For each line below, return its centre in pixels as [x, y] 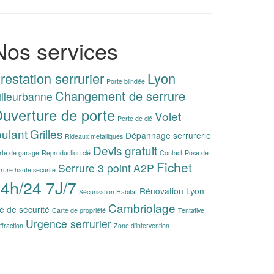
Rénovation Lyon [172, 191]
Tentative [191, 210]
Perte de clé [135, 118]
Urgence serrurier [68, 224]
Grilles [46, 134]
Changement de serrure [120, 96]
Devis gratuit [125, 150]
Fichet [174, 167]
